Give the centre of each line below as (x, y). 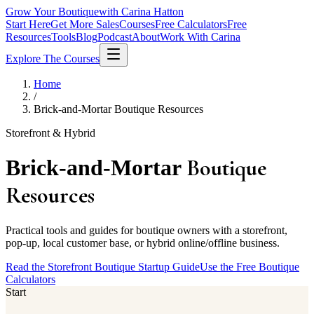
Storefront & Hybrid (50, 133)
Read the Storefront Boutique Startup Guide (103, 266)
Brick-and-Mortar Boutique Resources (118, 109)
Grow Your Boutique (52, 12)
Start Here (28, 24)
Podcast (115, 37)
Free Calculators (191, 24)
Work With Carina (200, 37)
